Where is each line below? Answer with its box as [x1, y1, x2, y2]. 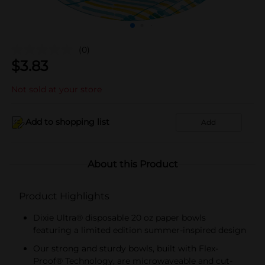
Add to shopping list [25, 117, 109, 127]
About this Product [87, 158, 178, 170]
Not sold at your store [11, 83, 102, 95]
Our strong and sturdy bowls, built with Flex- [33, 243, 218, 254]
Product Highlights [19, 190, 109, 202]
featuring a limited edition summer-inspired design [33, 224, 246, 235]
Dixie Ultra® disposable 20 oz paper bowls [33, 212, 206, 223]
